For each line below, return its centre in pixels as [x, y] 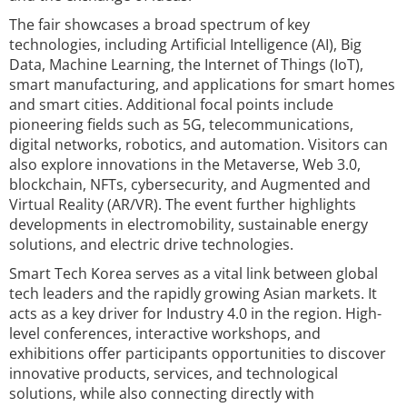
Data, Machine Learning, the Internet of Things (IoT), [186, 65]
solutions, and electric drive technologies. [151, 244]
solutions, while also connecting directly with [162, 393]
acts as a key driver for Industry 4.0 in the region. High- [195, 313]
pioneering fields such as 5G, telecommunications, [181, 124]
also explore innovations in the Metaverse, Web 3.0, [185, 164]
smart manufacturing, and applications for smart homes [202, 84]
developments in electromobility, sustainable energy [189, 224]
